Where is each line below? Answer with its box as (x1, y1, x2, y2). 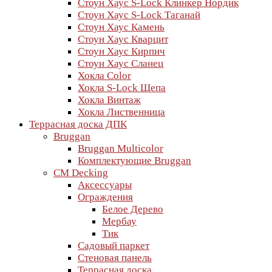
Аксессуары (78, 179, 132, 191)
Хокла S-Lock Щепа (78, 82, 166, 93)
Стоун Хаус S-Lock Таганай (78, 9, 200, 21)
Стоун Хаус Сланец (78, 58, 163, 69)
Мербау (102, 216, 137, 227)
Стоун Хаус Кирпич (78, 46, 165, 57)
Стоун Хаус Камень (78, 21, 165, 33)
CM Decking (53, 167, 108, 178)
